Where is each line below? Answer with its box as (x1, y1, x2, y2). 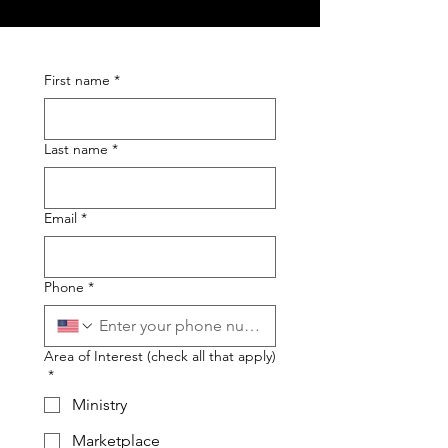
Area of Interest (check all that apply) (44, 347, 276, 365)
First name (44, 71, 110, 89)
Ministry (72, 395, 127, 414)
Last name (44, 140, 108, 158)
